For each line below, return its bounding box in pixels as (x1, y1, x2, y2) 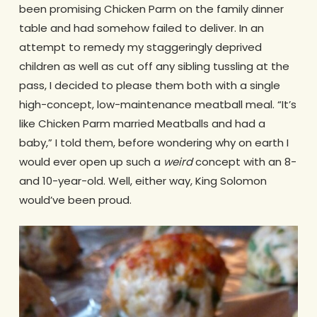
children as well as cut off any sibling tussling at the (18, 59, 289, 74)
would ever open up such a (18, 154, 163, 170)
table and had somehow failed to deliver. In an (18, 21, 264, 36)
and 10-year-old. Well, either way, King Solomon (18, 173, 267, 189)
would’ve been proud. (18, 192, 132, 208)
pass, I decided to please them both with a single (18, 78, 280, 93)
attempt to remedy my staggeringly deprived (18, 40, 262, 55)
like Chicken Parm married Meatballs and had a (18, 116, 265, 132)
